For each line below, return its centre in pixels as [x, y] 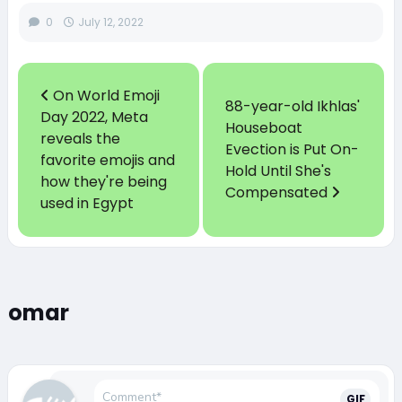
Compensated [278, 192]
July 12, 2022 [110, 22]
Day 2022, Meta [94, 117]
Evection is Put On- [292, 149]
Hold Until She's [278, 170]
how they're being [103, 181]
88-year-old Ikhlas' [292, 106]
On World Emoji [104, 95]
